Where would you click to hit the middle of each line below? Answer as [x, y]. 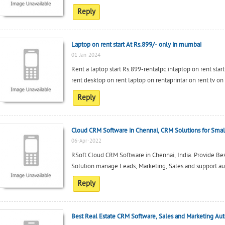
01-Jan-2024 [86, 55]
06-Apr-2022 [86, 141]
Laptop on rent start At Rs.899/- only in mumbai [136, 45]
